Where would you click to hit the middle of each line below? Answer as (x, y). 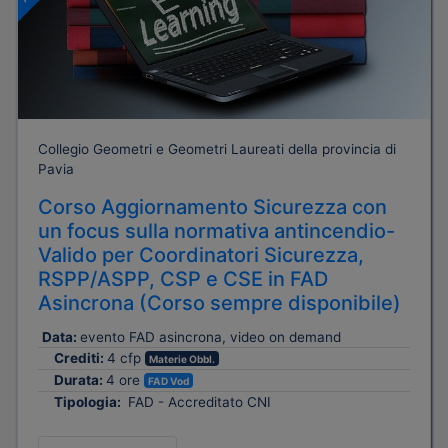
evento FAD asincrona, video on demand (210, 336)
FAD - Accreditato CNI (197, 402)
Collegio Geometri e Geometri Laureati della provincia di (217, 148)
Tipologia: (89, 402)
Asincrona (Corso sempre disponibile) (219, 302)
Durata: (80, 379)
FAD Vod (169, 380)
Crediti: (80, 357)
